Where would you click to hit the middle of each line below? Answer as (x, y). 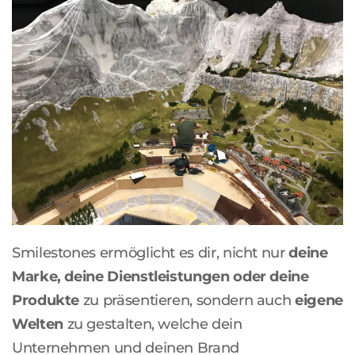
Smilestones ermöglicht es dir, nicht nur (151, 252)
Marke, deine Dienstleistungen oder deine (160, 276)
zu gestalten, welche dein (153, 323)
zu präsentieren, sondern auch (187, 300)
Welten (38, 323)
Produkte (46, 300)
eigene (319, 300)
